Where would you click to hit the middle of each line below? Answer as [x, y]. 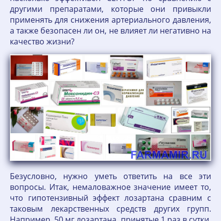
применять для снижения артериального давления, [110, 20]
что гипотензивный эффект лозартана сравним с [110, 198]
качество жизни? [44, 41]
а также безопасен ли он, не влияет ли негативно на [110, 31]
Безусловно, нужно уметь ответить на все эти [110, 176]
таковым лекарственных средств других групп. [110, 209]
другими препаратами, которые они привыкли [110, 9]
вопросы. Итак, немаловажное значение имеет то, [110, 187]
